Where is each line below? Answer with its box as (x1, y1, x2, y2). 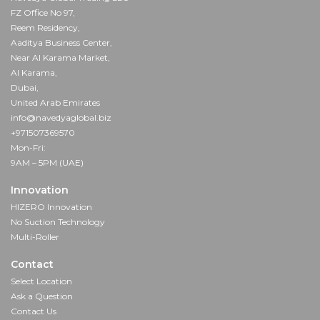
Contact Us (11, 306, 56, 317)
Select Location (11, 276, 72, 287)
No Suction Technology (11, 216, 105, 228)
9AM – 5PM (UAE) (11, 157, 84, 169)
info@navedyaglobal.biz (11, 112, 111, 124)
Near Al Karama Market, (11, 52, 110, 64)
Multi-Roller (11, 231, 59, 243)
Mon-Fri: (11, 142, 46, 154)
